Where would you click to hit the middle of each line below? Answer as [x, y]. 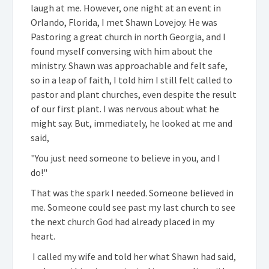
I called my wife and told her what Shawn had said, [134, 256]
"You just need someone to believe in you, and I [125, 158]
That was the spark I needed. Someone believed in [132, 192]
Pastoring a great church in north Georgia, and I [128, 36]
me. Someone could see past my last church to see [133, 207]
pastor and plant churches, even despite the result [134, 94]
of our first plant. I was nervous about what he [125, 108]
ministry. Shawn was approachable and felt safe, [129, 65]
